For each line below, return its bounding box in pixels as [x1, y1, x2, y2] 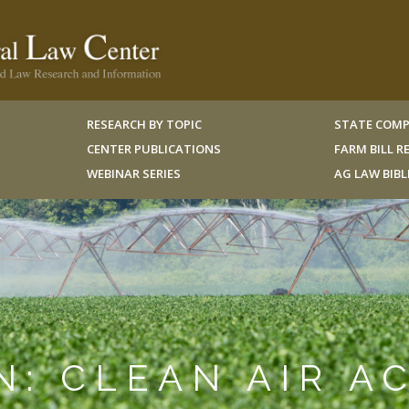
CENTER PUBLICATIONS [86, 141, 221, 157]
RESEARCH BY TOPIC [86, 116, 202, 132]
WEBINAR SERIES [86, 165, 181, 182]
